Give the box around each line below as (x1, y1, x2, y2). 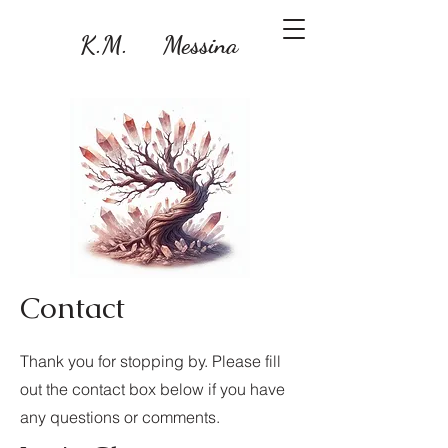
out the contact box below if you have (20, 379, 285, 399)
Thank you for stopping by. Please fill (20, 351, 281, 371)
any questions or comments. (20, 407, 220, 427)
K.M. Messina (79, 30, 238, 60)
